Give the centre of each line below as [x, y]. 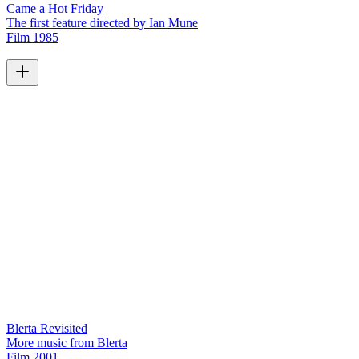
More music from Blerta [67, 343]
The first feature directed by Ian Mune [102, 22]
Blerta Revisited [47, 329]
